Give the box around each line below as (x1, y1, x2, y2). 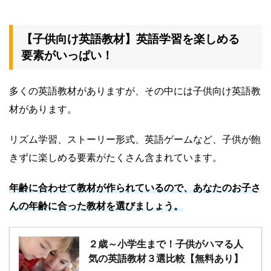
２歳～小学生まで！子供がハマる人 (88, 238, 243, 250)
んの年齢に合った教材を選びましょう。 (9, 200, 183, 212)
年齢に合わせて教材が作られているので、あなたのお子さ (9, 181, 261, 194)
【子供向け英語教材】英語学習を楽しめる (21, 32, 240, 47)
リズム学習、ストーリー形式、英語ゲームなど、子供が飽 (9, 133, 261, 146)
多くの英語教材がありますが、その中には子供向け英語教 (9, 85, 261, 97)
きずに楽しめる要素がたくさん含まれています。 (9, 151, 222, 164)
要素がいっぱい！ (21, 48, 113, 63)
